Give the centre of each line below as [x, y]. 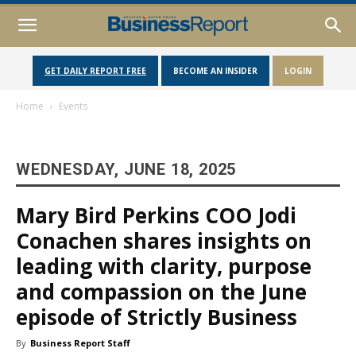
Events [73, 106]
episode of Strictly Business [157, 317]
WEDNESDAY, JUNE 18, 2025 [126, 169]
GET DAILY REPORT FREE [95, 71]
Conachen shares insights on [164, 241]
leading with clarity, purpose [164, 266]
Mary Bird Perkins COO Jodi [156, 215]
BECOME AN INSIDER [215, 71]
